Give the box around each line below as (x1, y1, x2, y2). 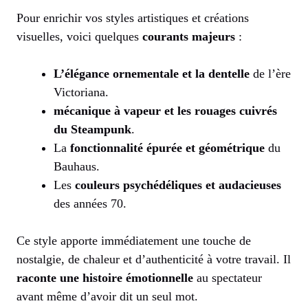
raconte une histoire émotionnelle (16, 270, 193, 285)
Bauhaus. (54, 159, 100, 173)
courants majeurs (142, 29, 235, 43)
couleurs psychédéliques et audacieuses (75, 177, 281, 192)
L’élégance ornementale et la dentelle (54, 66, 250, 80)
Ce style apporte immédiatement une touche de (16, 233, 251, 247)
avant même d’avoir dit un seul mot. (16, 289, 198, 303)
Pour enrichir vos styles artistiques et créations (16, 10, 249, 25)
